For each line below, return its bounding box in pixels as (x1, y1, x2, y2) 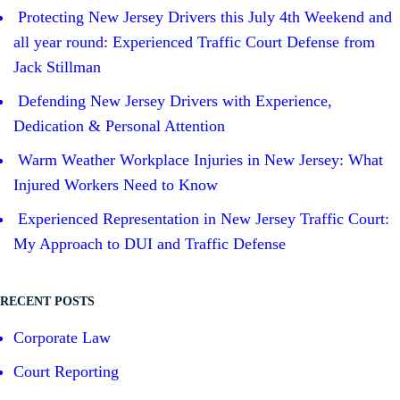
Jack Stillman (13, 58, 101, 77)
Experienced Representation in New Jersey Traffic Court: (18, 210, 389, 229)
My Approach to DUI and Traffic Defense (13, 235, 286, 254)
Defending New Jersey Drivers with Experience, (18, 92, 332, 111)
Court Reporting (13, 362, 119, 381)
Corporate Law (13, 329, 111, 347)
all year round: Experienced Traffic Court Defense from (13, 33, 375, 52)
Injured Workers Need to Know (13, 176, 218, 195)
